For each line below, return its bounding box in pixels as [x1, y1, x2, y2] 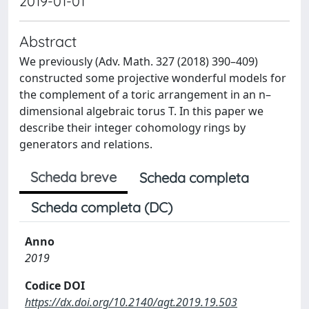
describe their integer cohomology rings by [19, 119, 246, 135]
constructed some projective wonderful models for [19, 70, 286, 86]
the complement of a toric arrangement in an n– [19, 86, 271, 102]
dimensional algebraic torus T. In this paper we [19, 103, 263, 119]
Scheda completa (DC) [31, 198, 172, 216]
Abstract [19, 31, 77, 50]
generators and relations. [19, 136, 152, 152]
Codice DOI [25, 277, 85, 293]
